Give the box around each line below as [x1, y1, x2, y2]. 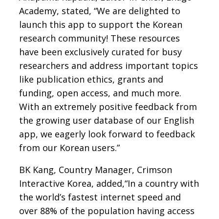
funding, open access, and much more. [19, 87, 181, 99]
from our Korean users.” [19, 142, 120, 154]
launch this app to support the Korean [19, 19, 182, 31]
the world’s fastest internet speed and [19, 191, 181, 203]
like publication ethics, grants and [19, 73, 163, 86]
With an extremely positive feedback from [19, 101, 197, 113]
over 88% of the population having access [19, 205, 195, 217]
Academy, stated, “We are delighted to [19, 5, 180, 17]
